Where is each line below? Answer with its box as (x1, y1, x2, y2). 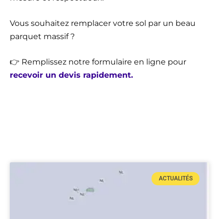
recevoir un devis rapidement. (10, 70, 133, 80)
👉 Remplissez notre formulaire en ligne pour (10, 57, 186, 67)
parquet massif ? (10, 32, 75, 42)
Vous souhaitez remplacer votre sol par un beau (10, 19, 196, 28)
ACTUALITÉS (158, 175, 193, 182)
